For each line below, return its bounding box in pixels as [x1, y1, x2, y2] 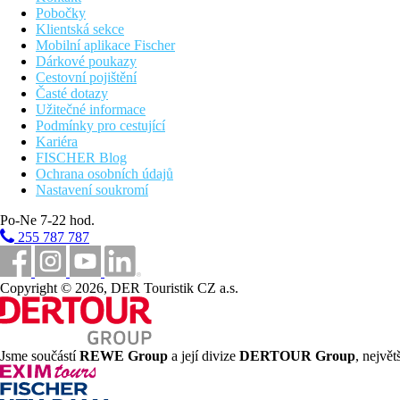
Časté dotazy [36, 86, 108, 102]
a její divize [168, 348, 239, 364]
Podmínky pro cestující [36, 118, 165, 134]
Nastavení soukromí [36, 182, 148, 198]
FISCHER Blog [36, 150, 127, 166]
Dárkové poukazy [36, 54, 137, 70]
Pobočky [36, 5, 86, 21]
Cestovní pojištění [36, 70, 137, 86]
